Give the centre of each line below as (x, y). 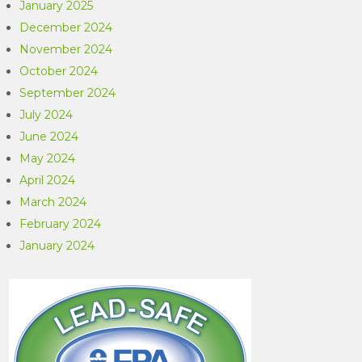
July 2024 (46, 115)
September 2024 (68, 93)
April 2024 (48, 180)
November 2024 (66, 49)
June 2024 (49, 137)
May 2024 (48, 158)
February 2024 (61, 224)
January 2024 (57, 246)
